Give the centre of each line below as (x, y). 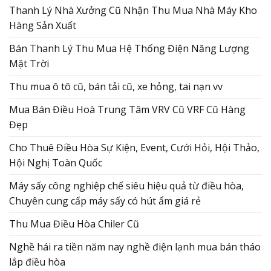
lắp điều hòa (37, 262)
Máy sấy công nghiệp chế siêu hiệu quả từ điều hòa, (126, 185)
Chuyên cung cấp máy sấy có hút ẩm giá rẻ (105, 201)
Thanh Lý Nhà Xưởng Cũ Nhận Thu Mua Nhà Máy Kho (133, 10)
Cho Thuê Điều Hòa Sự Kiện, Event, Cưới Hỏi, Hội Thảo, (134, 147)
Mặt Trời (29, 63)
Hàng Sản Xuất (43, 25)
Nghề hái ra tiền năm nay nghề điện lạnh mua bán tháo (135, 247)
